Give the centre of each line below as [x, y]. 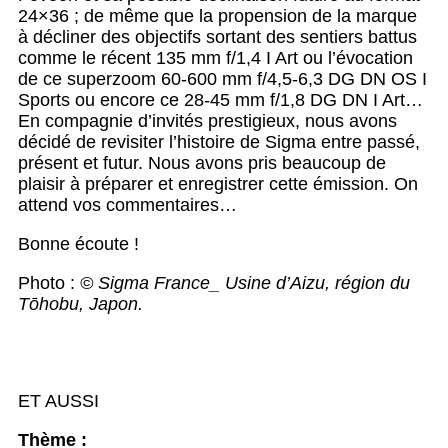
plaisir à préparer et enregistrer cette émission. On [218, 184]
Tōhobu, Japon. [80, 304]
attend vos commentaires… [127, 205]
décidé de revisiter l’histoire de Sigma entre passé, [219, 142]
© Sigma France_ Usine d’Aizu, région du [245, 283]
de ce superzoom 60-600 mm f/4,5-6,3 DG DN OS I [222, 79]
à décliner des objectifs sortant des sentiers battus [217, 37]
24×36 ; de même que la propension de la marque [217, 16]
